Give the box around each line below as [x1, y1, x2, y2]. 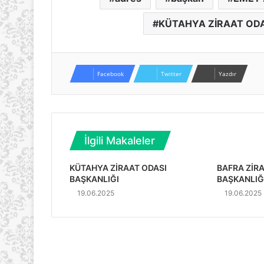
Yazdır [219, 69, 236, 78]
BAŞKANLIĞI [70, 173, 119, 184]
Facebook [97, 69, 124, 78]
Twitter [161, 69, 181, 78]
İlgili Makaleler [84, 134, 155, 147]
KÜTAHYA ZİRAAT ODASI [70, 162, 167, 173]
